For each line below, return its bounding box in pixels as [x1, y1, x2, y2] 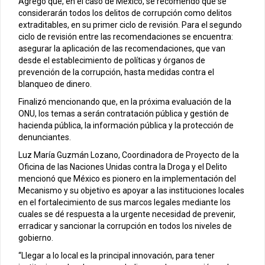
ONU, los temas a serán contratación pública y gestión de [18, 108, 229, 118]
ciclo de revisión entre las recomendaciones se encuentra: [18, 31, 233, 41]
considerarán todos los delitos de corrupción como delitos [18, 8, 232, 18]
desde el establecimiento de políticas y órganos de [18, 55, 205, 65]
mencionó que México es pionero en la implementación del [18, 173, 236, 183]
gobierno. [18, 232, 53, 243]
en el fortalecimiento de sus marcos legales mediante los [18, 197, 231, 207]
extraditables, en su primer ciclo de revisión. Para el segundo [18, 20, 242, 30]
